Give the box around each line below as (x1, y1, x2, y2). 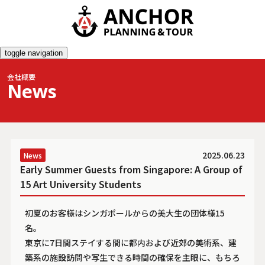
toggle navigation (5, 49, 63, 57)
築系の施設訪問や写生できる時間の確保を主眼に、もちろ (24, 251, 240, 264)
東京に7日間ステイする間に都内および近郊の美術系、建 (24, 237, 237, 249)
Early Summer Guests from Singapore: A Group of (20, 162, 243, 176)
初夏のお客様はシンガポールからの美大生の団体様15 (24, 207, 225, 219)
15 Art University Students (20, 177, 141, 191)
